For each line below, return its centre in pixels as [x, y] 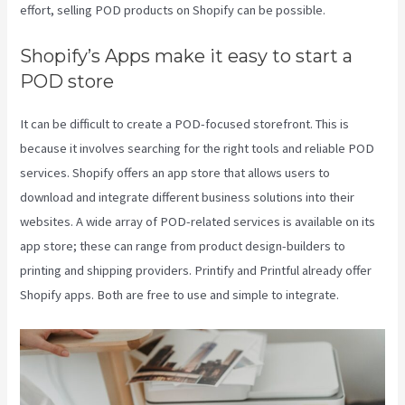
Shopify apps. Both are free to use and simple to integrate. [180, 295]
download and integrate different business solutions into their [188, 198]
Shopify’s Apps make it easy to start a [187, 57]
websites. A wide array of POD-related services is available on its [198, 222]
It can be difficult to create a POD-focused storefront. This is [185, 124]
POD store [67, 82]
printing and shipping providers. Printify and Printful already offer [196, 271]
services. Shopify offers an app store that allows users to [175, 173]
